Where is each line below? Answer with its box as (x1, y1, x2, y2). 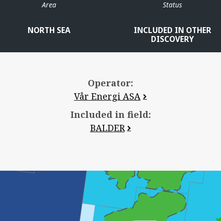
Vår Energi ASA (74, 90, 141, 102)
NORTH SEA (27, 25, 71, 36)
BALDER (90, 121, 125, 134)
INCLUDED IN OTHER (133, 25, 211, 36)
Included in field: (70, 108, 151, 120)
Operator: (88, 76, 133, 89)
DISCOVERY (150, 34, 194, 44)
